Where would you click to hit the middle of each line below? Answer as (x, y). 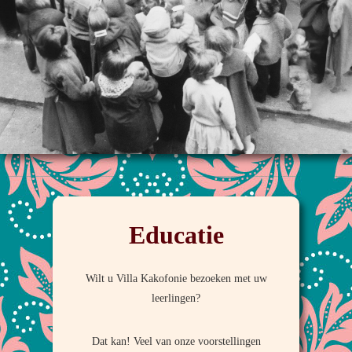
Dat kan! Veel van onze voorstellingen (176, 341)
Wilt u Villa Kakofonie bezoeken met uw (176, 279)
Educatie (176, 235)
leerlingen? (176, 298)
